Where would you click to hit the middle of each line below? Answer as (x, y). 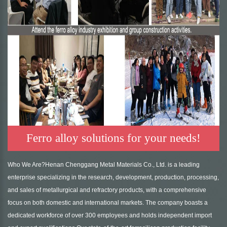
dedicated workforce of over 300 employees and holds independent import (110, 216)
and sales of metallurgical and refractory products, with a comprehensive (107, 190)
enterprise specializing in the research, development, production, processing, (113, 178)
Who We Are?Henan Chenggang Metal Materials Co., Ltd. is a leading (104, 165)
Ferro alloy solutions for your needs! (113, 138)
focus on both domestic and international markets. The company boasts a (108, 203)
